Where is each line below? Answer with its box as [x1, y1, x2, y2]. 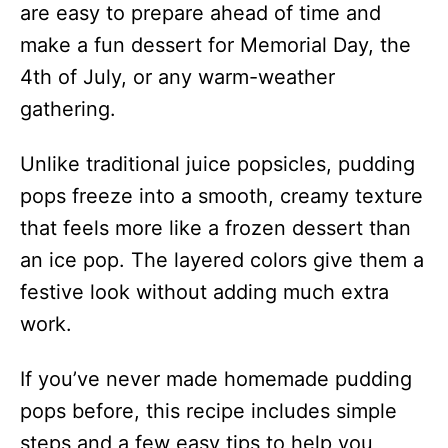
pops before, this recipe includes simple [20, 399, 397, 423]
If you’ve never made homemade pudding [20, 367, 412, 391]
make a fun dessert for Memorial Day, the [20, 33, 411, 57]
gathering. [20, 97, 116, 121]
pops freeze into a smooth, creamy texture [20, 184, 423, 208]
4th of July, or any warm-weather [20, 65, 335, 89]
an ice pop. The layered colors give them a [20, 248, 424, 272]
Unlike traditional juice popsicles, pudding [20, 152, 415, 176]
